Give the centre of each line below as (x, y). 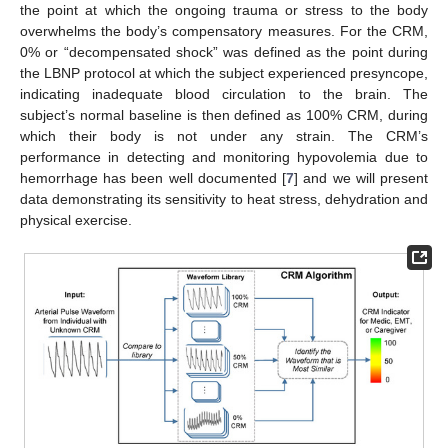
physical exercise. (76, 219)
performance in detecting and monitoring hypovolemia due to (224, 156)
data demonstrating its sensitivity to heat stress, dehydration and (224, 198)
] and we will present (361, 177)
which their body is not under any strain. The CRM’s (224, 135)
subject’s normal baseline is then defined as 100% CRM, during (224, 114)
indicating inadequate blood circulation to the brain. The (224, 93)
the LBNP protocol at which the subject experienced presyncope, (224, 72)
